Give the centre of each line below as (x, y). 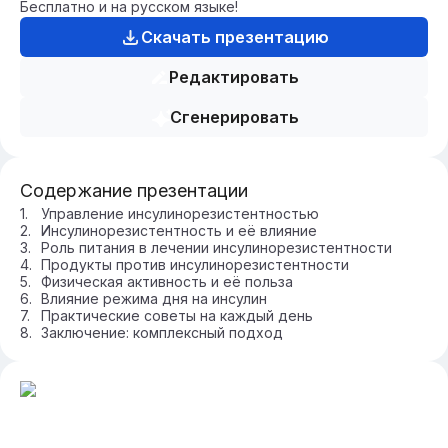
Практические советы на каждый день (177, 315)
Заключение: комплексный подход (162, 332)
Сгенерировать (234, 117)
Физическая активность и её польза (167, 281)
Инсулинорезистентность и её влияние (179, 230)
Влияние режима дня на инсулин (154, 298)
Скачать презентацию (234, 37)
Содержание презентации (134, 190)
